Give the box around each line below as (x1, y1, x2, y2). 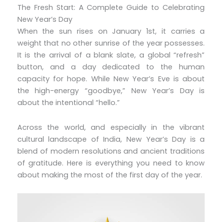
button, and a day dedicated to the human (17, 62, 205, 72)
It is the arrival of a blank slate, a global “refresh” (17, 50, 205, 60)
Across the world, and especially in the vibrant (17, 122, 205, 132)
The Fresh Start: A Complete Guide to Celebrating (17, 2, 205, 13)
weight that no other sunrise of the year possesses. (17, 38, 205, 49)
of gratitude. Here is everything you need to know (17, 158, 205, 168)
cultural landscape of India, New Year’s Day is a (17, 134, 205, 144)
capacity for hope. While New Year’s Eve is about (17, 74, 205, 84)
